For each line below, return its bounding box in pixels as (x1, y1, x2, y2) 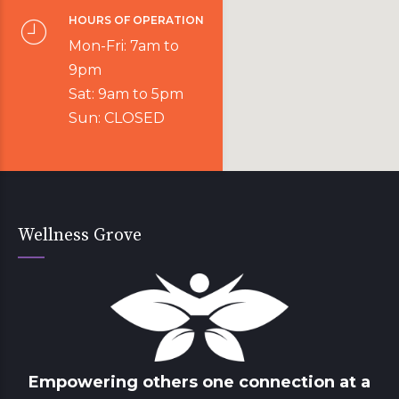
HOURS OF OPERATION (69, 13, 204, 27)
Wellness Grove (18, 224, 142, 247)
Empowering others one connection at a (28, 372, 370, 393)
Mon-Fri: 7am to (69, 37, 179, 54)
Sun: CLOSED (69, 110, 165, 126)
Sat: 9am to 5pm (69, 85, 183, 102)
